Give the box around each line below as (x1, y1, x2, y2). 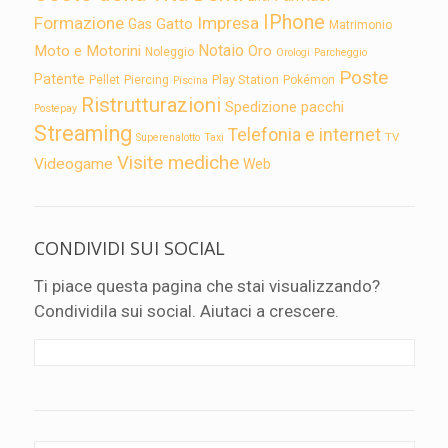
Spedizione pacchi (224, 98, 344, 117)
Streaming (33, 121, 132, 147)
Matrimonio (328, 18, 392, 33)
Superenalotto (135, 131, 200, 145)
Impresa (196, 13, 259, 34)
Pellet (88, 73, 120, 88)
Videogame (33, 155, 113, 174)
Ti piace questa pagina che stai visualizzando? (33, 276, 380, 297)
